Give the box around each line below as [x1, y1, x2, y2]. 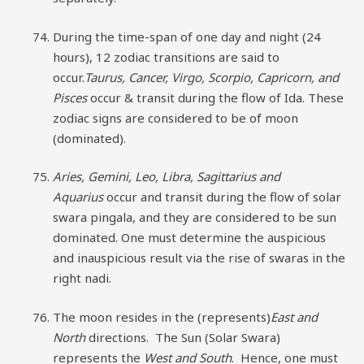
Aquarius [53, 188, 103, 205]
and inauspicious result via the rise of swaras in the [53, 249, 345, 266]
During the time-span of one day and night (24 [53, 28, 321, 45]
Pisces [53, 89, 87, 106]
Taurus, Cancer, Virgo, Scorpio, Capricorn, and [84, 68, 339, 85]
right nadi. [53, 270, 111, 286]
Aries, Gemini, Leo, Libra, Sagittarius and [53, 168, 280, 184]
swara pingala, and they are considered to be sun [53, 209, 336, 225]
